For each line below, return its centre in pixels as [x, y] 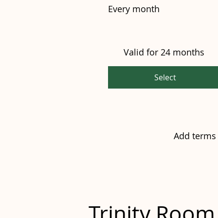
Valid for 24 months [164, 52]
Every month [134, 9]
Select [165, 77]
